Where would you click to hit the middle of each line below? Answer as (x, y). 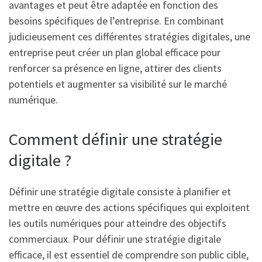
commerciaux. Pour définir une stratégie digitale (115, 239)
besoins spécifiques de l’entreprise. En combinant (116, 20)
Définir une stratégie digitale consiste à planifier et (120, 192)
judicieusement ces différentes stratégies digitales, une (130, 36)
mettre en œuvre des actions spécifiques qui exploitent (129, 208)
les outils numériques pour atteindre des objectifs (118, 223)
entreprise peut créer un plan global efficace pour (115, 52)
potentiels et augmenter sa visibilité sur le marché (118, 84)
